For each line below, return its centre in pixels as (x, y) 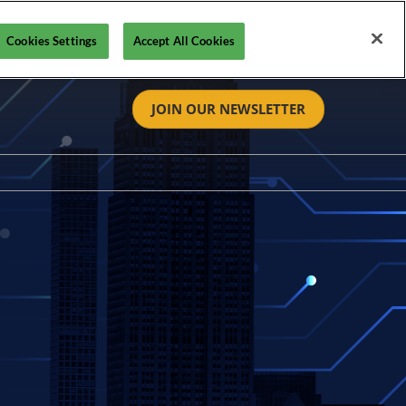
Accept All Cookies (184, 40)
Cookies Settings (52, 40)
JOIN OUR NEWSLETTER (228, 108)
